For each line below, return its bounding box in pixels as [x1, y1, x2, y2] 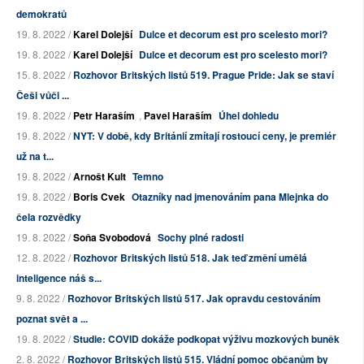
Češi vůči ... [16, 88, 69, 103]
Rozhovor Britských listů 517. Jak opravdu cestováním [67, 291, 321, 306]
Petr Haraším [73, 108, 135, 123]
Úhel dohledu [219, 108, 279, 123]
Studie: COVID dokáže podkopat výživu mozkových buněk [73, 331, 340, 347]
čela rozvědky [16, 210, 81, 225]
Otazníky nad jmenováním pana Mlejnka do [132, 189, 328, 205]
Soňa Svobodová [73, 230, 151, 245]
